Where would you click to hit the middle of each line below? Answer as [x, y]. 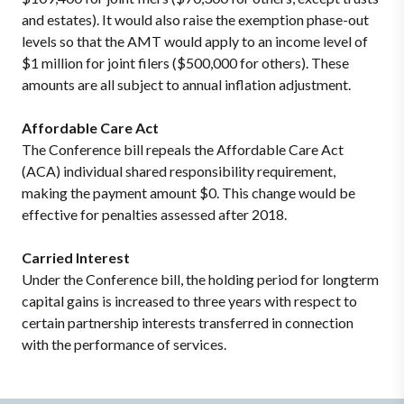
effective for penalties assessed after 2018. [154, 214]
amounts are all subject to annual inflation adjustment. [186, 84]
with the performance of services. [124, 344]
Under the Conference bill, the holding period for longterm [200, 279]
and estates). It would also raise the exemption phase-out [195, 19]
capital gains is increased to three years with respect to [189, 301]
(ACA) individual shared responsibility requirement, [179, 171]
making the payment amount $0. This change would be [188, 193]
